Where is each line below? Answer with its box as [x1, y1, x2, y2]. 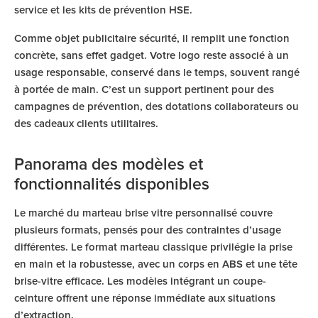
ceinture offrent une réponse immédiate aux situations [14, 293, 275, 304]
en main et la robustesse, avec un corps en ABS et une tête [14, 259, 297, 270]
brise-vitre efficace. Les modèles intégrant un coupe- [14, 276, 266, 287]
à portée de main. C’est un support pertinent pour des [14, 84, 274, 95]
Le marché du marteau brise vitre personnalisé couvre [14, 208, 273, 219]
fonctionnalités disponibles [14, 177, 209, 193]
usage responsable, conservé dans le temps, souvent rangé [14, 67, 300, 78]
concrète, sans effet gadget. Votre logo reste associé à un [14, 50, 289, 61]
